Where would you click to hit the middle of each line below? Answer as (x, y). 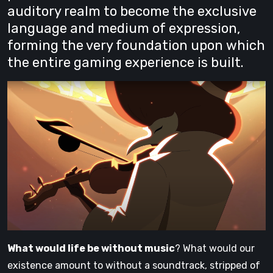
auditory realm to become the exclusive (132, 12)
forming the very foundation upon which (136, 46)
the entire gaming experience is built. (126, 63)
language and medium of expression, (124, 29)
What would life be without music (91, 248)
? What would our (215, 248)
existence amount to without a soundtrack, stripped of (134, 265)
